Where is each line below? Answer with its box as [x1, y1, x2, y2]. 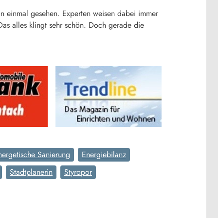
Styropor [64, 166, 92, 178]
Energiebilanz [82, 148, 126, 160]
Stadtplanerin [10, 166, 53, 178]
